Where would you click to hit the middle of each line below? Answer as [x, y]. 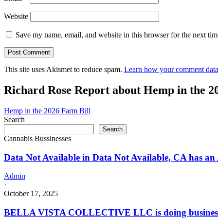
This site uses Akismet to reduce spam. [64, 70]
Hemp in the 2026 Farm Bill [47, 110]
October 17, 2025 [31, 194]
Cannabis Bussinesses [37, 138]
